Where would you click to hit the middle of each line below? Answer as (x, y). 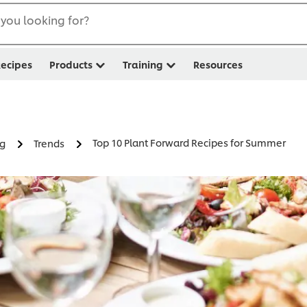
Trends (49, 143)
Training (143, 64)
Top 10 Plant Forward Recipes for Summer (189, 143)
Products (71, 64)
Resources (218, 64)
